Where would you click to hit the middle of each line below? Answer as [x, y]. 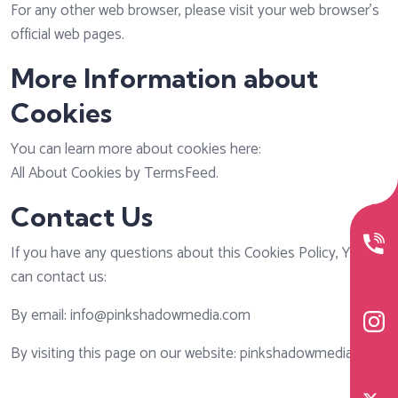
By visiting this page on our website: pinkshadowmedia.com [197, 354]
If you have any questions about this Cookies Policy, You [189, 254]
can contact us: [59, 278]
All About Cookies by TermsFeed [113, 174]
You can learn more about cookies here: [136, 150]
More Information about [164, 79]
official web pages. [68, 35]
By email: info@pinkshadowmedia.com [131, 316]
